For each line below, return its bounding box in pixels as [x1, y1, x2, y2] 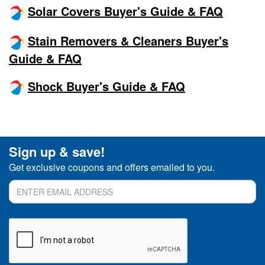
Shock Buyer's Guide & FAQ [28, 77, 185, 95]
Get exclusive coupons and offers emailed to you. [9, 160, 215, 174]
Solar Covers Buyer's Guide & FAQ [28, 2, 223, 20]
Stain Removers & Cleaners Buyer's [28, 31, 228, 49]
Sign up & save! [9, 142, 105, 161]
